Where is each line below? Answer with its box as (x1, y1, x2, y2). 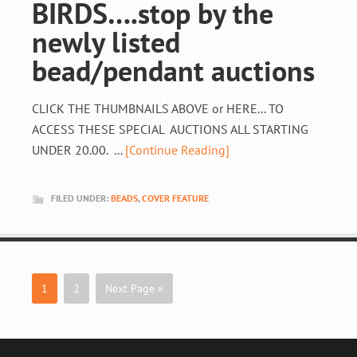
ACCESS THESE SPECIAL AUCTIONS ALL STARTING (32, 121, 308, 137)
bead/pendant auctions (32, 52, 315, 89)
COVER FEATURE (142, 192, 209, 204)
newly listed (32, 23, 180, 61)
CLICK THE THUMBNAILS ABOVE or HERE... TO (32, 100, 284, 116)
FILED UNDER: (51, 192, 111, 204)
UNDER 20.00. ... (32, 142, 125, 158)
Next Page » (105, 281, 163, 296)
